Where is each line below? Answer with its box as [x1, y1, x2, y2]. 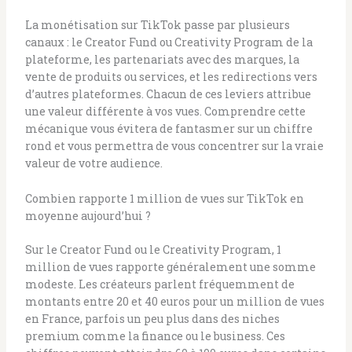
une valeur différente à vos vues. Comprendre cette [24, 104, 306, 119]
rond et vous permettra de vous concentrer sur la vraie [24, 138, 324, 154]
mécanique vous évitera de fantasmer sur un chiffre [24, 121, 313, 137]
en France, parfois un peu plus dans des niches [24, 310, 280, 326]
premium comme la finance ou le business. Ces [24, 328, 285, 343]
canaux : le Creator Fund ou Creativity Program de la [24, 35, 313, 50]
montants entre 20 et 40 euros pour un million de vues [24, 293, 324, 309]
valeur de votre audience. [24, 156, 163, 171]
